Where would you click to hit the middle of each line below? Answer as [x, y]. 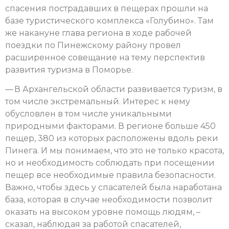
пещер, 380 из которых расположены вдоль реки [112, 139]
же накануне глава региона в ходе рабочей [98, 33]
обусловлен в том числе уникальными [88, 114]
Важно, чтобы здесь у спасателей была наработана [113, 188]
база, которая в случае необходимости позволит [109, 200]
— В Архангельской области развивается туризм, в [114, 89]
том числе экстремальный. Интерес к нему [98, 102]
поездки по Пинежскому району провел [93, 45]
